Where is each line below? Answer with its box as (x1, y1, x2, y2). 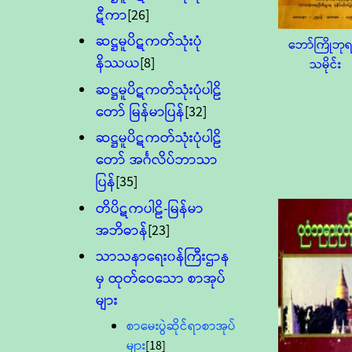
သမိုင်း (310, 54, 342, 75)
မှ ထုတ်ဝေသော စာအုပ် (96, 268, 226, 291)
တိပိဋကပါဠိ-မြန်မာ (96, 197, 204, 220)
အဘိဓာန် (96, 219, 148, 242)
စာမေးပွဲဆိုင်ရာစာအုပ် (126, 316, 236, 336)
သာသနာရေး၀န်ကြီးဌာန (96, 246, 230, 269)
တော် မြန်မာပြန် (96, 101, 185, 123)
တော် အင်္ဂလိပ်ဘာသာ (96, 149, 218, 172)
